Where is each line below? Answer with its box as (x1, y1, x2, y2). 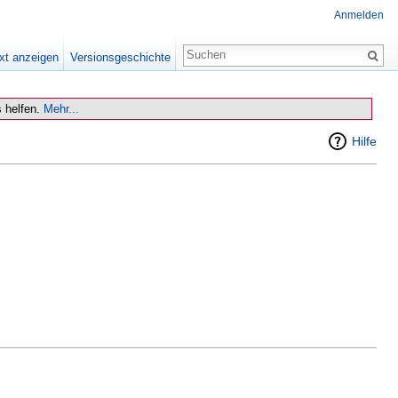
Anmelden (334, 9, 384, 22)
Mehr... (44, 102, 79, 115)
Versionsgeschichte (69, 51, 171, 64)
